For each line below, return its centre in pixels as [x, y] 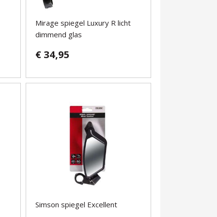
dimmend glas [59, 35]
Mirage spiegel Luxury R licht [83, 23]
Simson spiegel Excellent [77, 205]
